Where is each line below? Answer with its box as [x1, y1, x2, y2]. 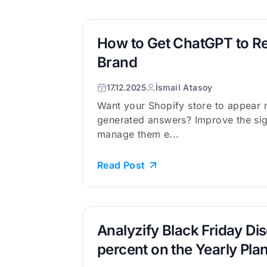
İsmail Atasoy [155, 82, 213, 92]
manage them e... [97, 128, 179, 140]
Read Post [97, 159, 145, 171]
